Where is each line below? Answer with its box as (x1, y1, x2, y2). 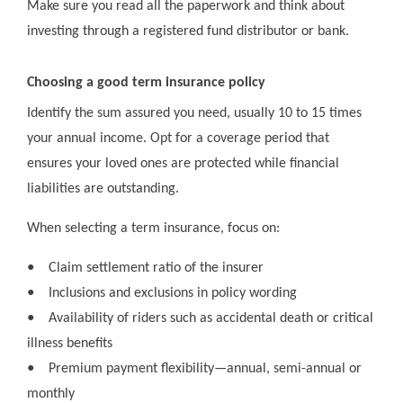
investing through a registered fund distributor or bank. (27, 24, 349, 40)
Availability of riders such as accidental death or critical (49, 311, 373, 327)
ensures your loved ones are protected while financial (27, 157, 339, 172)
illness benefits (27, 336, 112, 352)
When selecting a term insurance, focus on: (27, 221, 280, 237)
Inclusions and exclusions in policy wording (49, 286, 297, 301)
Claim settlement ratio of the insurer (49, 261, 264, 276)
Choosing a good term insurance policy (27, 76, 265, 91)
